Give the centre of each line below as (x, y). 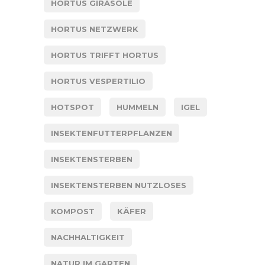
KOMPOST (73, 211)
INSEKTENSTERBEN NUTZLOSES (119, 185)
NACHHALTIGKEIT (88, 237)
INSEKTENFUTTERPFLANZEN (112, 133)
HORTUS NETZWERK (95, 29)
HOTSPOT (72, 107)
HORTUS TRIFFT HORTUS (105, 55)
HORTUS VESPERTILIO (98, 81)
